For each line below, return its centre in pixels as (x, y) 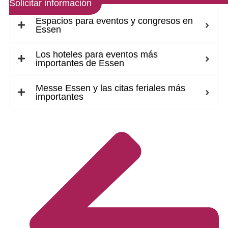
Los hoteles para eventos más (97, 55)
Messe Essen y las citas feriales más (110, 88)
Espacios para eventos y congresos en (114, 21)
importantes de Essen (80, 63)
